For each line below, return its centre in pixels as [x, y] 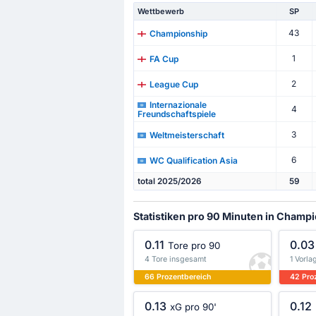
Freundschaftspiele [176, 114]
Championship [178, 33]
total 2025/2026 [169, 182]
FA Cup [164, 59]
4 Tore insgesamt [175, 259]
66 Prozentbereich [177, 277]
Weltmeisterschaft [187, 135]
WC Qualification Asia [193, 160]
